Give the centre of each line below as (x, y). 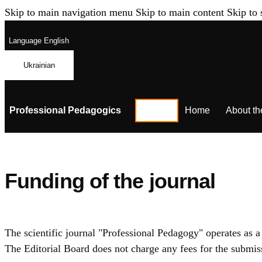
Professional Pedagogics (65, 110)
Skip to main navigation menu (69, 12)
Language (25, 41)
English (55, 41)
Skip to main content (180, 12)
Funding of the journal (110, 181)
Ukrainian (39, 65)
